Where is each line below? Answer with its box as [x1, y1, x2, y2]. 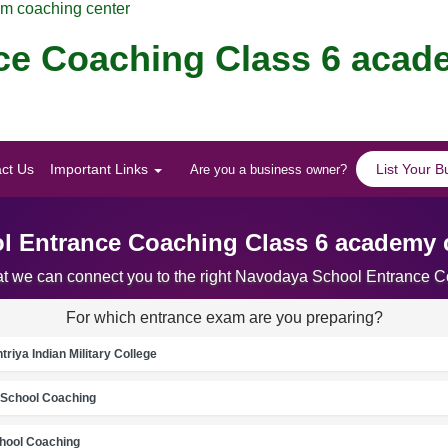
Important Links [50, 161, 152, 178]
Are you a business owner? [190, 162, 347, 178]
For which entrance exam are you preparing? [65, 308, 383, 326]
